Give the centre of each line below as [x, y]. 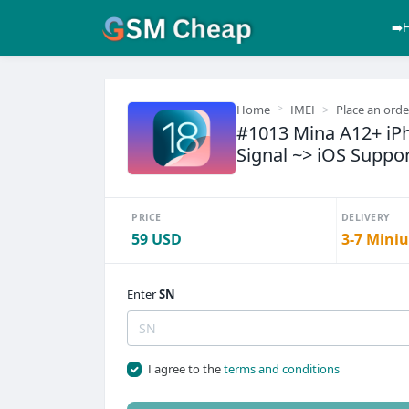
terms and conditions [281, 368]
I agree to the [185, 368]
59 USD [157, 239]
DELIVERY [366, 217]
